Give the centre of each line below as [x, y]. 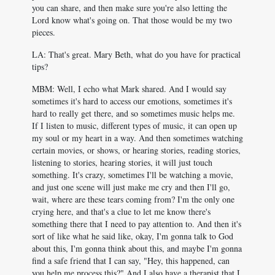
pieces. [44, 32]
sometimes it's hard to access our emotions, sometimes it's [132, 101]
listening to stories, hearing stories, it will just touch [122, 162]
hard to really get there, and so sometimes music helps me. [134, 113]
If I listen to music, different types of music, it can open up [134, 126]
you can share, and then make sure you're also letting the [130, 8]
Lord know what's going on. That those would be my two [132, 20]
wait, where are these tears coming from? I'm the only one [133, 199]
